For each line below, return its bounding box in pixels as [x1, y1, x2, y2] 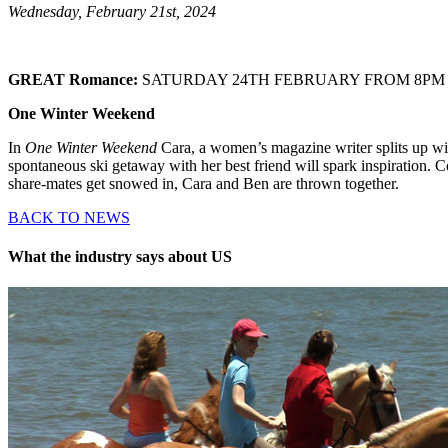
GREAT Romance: [8, 70, 142, 88]
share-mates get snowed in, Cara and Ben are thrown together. [8, 174, 399, 192]
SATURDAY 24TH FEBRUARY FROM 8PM [142, 70, 445, 88]
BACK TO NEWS [8, 208, 130, 226]
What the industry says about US [8, 248, 232, 266]
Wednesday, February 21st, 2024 [8, 2, 216, 20]
